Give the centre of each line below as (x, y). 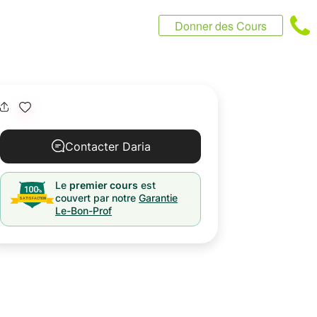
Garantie (158, 198)
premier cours (104, 185)
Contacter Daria (108, 146)
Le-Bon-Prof (83, 211)
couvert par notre (96, 198)
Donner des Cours (221, 26)
